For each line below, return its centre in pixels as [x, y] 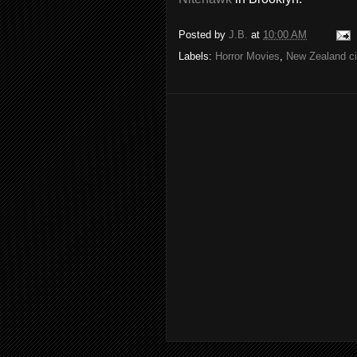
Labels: [197, 56]
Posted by [204, 35]
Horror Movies [247, 56]
